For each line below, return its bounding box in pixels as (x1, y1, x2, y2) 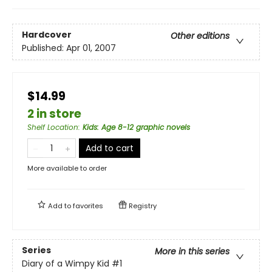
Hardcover (22, 28, 72, 41)
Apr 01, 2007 (66, 41, 116, 54)
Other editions (171, 29, 229, 42)
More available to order (27, 163, 107, 173)
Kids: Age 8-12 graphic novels (83, 121, 190, 132)
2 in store (27, 105, 81, 122)
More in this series (155, 245, 229, 257)
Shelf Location (27, 121, 78, 132)
